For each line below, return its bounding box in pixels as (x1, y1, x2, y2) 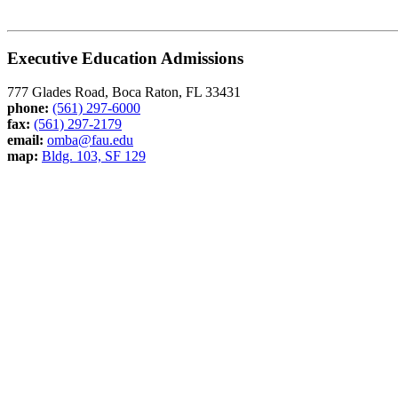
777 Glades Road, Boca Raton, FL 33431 (7, 84, 241, 100)
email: (7, 132, 47, 148)
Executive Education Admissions (7, 48, 243, 68)
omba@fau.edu (47, 132, 133, 148)
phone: (7, 100, 49, 116)
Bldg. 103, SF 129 (42, 148, 146, 164)
